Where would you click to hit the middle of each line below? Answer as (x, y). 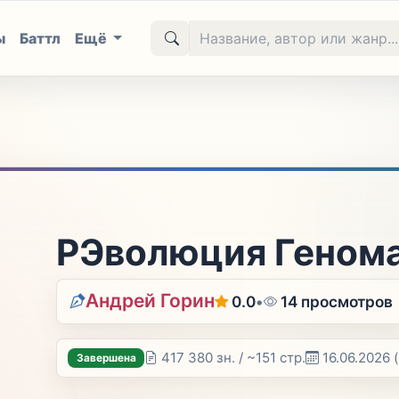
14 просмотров (337, 302)
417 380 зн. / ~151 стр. (234, 358)
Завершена (106, 358)
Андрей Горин (151, 300)
